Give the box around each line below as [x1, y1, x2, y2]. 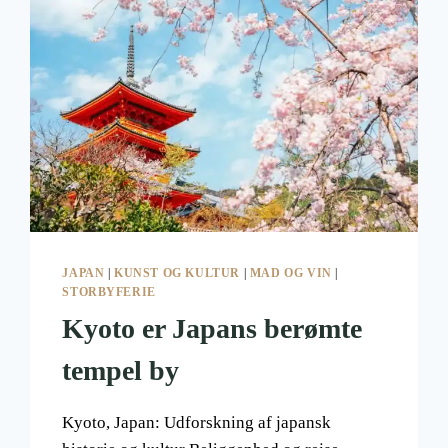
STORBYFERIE [62, 284, 156, 299]
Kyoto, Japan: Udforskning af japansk [62, 412, 332, 432]
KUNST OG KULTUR [114, 265, 241, 280]
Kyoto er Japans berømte [62, 312, 363, 344]
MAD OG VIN [249, 265, 332, 280]
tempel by [62, 354, 180, 386]
